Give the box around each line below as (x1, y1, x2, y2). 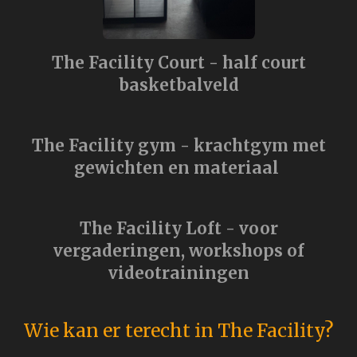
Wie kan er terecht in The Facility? (24, 319, 333, 343)
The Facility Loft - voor (79, 218, 278, 240)
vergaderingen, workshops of (53, 241, 304, 262)
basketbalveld (118, 75, 239, 96)
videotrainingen (108, 263, 249, 284)
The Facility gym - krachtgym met (31, 135, 326, 157)
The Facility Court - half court (51, 53, 306, 74)
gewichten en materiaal (74, 158, 283, 179)
